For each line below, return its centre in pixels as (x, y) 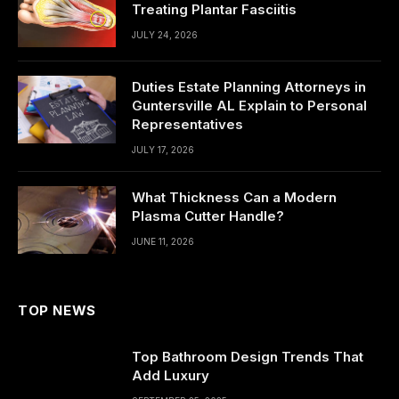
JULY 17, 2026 (163, 150)
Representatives (187, 124)
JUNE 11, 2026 (163, 241)
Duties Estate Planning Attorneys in (249, 87)
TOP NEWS (57, 310)
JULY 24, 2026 (165, 35)
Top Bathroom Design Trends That (248, 357)
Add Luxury (171, 375)
